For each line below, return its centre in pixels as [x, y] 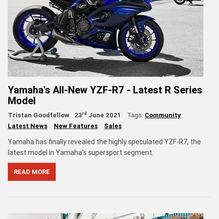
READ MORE [32, 172]
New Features [76, 126]
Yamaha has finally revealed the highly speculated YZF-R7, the [104, 142]
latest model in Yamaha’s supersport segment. [81, 152]
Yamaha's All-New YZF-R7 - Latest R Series [105, 89]
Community [163, 115]
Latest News [28, 126]
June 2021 [104, 115]
